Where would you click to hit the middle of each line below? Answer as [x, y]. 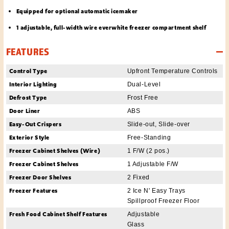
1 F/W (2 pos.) [148, 151]
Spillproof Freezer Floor [163, 201]
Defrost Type [28, 97]
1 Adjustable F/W [153, 164]
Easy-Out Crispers [35, 124]
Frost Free [143, 97]
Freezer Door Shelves [40, 177]
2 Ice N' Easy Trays [156, 190]
